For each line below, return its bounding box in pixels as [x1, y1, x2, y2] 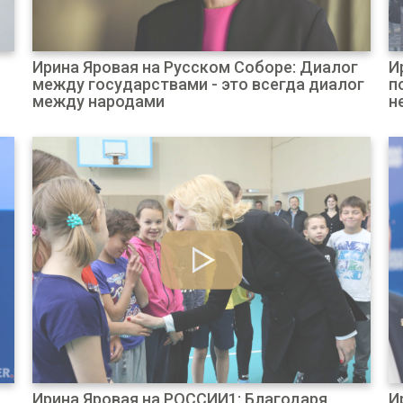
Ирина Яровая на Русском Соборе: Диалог [31, 58, 358, 76]
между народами [31, 92, 165, 111]
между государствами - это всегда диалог [31, 75, 364, 94]
